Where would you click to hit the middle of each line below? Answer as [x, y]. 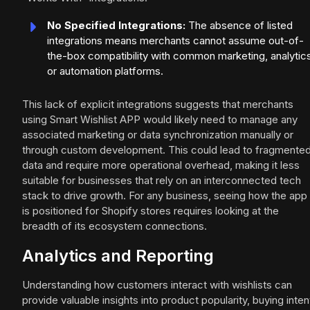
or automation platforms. [105, 71]
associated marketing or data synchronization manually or [158, 135]
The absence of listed [239, 26]
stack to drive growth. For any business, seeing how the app [165, 196]
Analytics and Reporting [118, 256]
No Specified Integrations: [116, 26]
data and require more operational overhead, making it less [161, 165]
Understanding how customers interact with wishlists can [157, 285]
